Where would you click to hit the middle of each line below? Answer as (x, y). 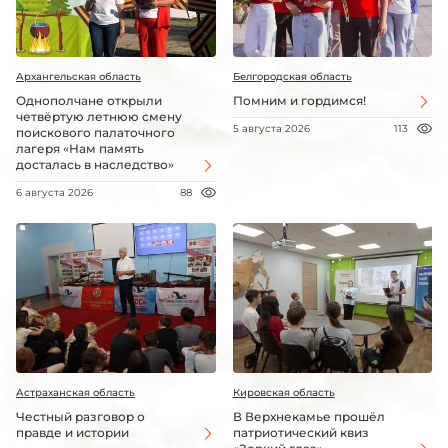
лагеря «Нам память (80, 149)
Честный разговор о (80, 416)
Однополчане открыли (89, 101)
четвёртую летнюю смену (99, 117)
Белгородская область (292, 77)
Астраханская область (75, 392)
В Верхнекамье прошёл (308, 416)
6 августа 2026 (54, 193)
